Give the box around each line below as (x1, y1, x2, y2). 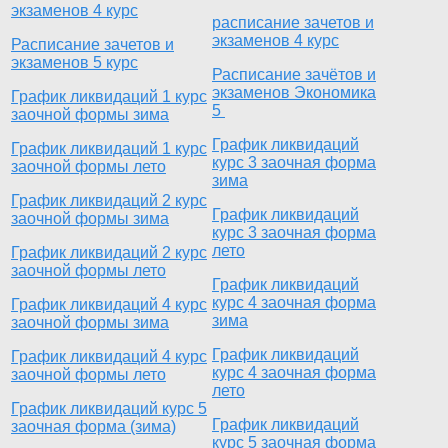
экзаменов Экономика (212, 83, 376, 101)
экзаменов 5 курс (11, 53, 138, 71)
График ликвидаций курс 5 (11, 399, 207, 417)
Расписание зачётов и (212, 65, 376, 83)
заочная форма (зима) (11, 417, 176, 435)
